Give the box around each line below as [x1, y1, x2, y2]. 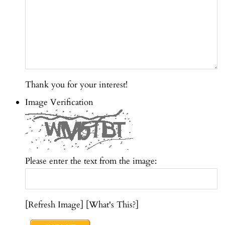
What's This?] [89, 198, 139, 210]
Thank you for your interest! [25, 79, 128, 91]
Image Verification [25, 96, 93, 108]
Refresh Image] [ [28, 198, 89, 210]
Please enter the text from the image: [25, 155, 157, 167]
